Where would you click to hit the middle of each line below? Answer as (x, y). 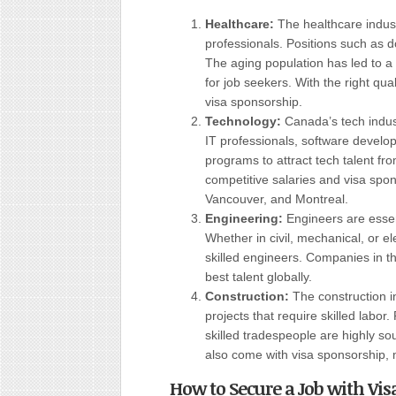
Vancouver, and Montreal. (277, 199)
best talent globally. (259, 277)
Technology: (243, 121)
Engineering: (244, 218)
